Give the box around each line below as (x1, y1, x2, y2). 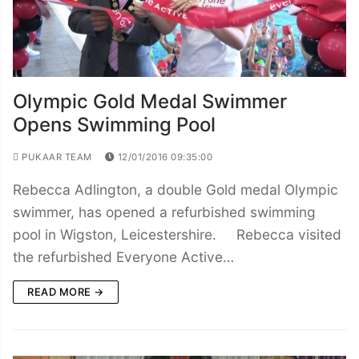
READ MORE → (27, 284, 104, 298)
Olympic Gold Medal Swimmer (13, 89, 287, 113)
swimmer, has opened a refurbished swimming (13, 203, 316, 220)
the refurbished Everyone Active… (13, 248, 234, 265)
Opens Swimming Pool (13, 112, 216, 136)
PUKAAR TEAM (18, 151, 92, 163)
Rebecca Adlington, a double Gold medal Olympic (13, 180, 338, 198)
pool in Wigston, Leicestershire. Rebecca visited (13, 225, 341, 243)
